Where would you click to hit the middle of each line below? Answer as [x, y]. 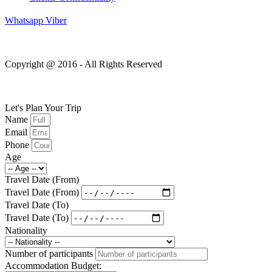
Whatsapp [24, 21]
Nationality [26, 231]
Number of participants [50, 254]
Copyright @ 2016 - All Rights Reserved [83, 64]
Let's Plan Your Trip [43, 108]
